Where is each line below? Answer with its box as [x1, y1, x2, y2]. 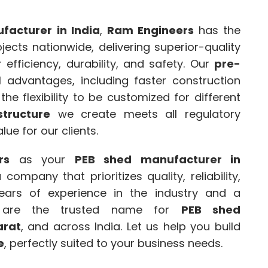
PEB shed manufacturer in [74, 152, 240, 167]
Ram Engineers [106, 23, 194, 38]
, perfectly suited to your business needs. [4, 236, 223, 251]
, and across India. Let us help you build [20, 219, 241, 234]
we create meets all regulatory [50, 106, 241, 122]
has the [193, 23, 241, 38]
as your [10, 152, 75, 167]
